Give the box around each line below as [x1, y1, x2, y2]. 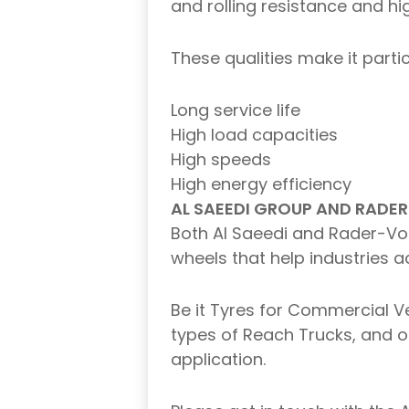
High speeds [171, 148, 271, 172]
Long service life [171, 99, 300, 122]
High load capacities [171, 123, 338, 147]
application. [171, 348, 266, 372]
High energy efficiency [171, 173, 351, 196]
